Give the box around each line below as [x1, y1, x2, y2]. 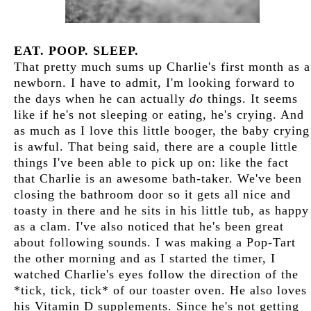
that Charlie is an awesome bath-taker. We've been [14, 171, 302, 185]
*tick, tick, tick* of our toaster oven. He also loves [14, 283, 307, 297]
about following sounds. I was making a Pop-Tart [14, 235, 296, 249]
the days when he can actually [14, 91, 190, 106]
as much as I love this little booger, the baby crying [14, 123, 310, 137]
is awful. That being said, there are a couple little [14, 139, 298, 153]
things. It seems [203, 91, 298, 106]
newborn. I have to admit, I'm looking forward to [14, 75, 295, 90]
